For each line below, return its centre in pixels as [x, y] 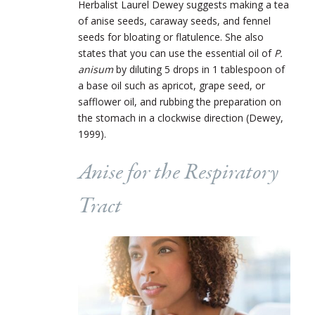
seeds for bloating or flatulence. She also [171, 37]
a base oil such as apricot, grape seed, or [172, 85]
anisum [97, 69]
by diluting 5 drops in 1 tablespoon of [200, 69]
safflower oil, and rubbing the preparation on [180, 101]
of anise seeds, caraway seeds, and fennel [174, 20]
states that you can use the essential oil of [176, 53]
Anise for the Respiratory [178, 173]
